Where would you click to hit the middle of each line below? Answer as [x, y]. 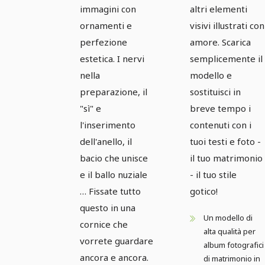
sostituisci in [215, 92]
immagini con [108, 9]
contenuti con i [221, 125]
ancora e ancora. [114, 258]
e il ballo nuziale [114, 175]
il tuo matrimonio [226, 158]
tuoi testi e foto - [225, 142]
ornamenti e [106, 26]
